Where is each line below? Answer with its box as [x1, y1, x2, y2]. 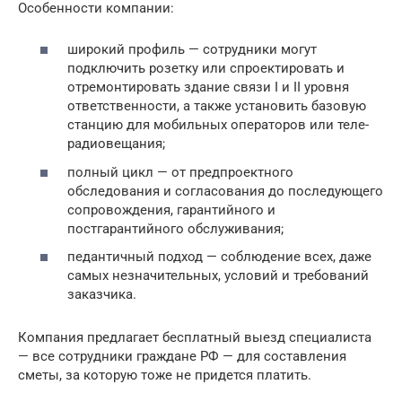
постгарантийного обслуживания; [67, 220, 284, 237]
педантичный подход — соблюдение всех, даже [67, 249, 371, 266]
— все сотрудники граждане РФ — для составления [18, 348, 346, 365]
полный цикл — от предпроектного [67, 163, 293, 180]
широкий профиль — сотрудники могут [67, 41, 317, 58]
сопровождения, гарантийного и [67, 201, 275, 218]
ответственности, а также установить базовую [67, 98, 366, 115]
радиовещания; [67, 135, 165, 153]
